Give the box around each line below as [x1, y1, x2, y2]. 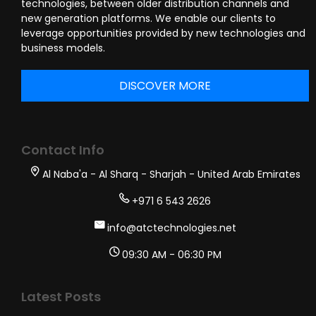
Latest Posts [21, 288, 101, 306]
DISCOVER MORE [119, 78, 211, 95]
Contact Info [21, 141, 104, 159]
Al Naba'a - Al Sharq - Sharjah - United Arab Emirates [39, 167, 300, 182]
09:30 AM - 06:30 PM [119, 248, 221, 262]
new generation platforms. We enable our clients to [21, 11, 276, 26]
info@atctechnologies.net [104, 221, 236, 236]
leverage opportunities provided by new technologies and [21, 26, 305, 41]
